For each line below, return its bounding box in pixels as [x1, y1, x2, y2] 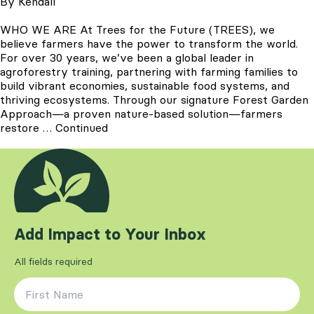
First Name [13, 278, 75, 292]
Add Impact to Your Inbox [14, 224, 206, 244]
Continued [55, 121, 108, 135]
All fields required [14, 254, 93, 268]
